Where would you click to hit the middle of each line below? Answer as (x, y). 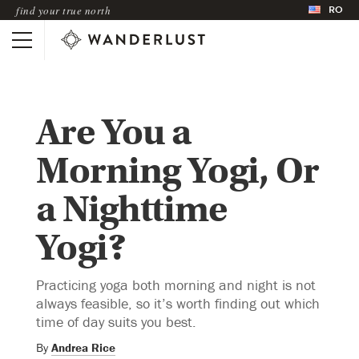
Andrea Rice (83, 347)
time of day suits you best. (116, 321)
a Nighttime (131, 209)
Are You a (113, 132)
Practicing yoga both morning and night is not (176, 284)
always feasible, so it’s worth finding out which (178, 303)
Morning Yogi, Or (177, 171)
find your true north (63, 10)
